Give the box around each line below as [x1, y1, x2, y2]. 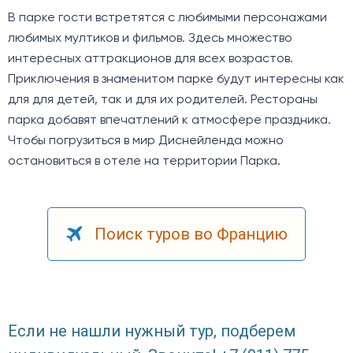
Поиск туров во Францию [94, 224, 288, 243]
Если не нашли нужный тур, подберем [8, 321, 295, 340]
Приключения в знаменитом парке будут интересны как [8, 72, 344, 86]
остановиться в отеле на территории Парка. [8, 154, 281, 168]
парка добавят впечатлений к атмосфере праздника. [8, 113, 331, 127]
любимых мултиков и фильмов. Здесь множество [8, 32, 292, 45]
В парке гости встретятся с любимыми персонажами [8, 11, 327, 24]
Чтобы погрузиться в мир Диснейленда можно [8, 134, 284, 147]
